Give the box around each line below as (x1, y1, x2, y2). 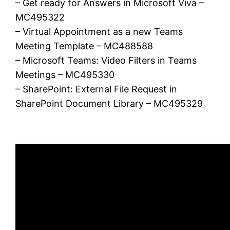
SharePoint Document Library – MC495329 (15, 98, 203, 109)
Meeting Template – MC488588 (15, 40, 154, 51)
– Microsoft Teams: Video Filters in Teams (15, 54, 197, 66)
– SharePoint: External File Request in (15, 83, 178, 94)
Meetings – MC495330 (15, 69, 115, 80)
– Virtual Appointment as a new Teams (15, 26, 183, 37)
